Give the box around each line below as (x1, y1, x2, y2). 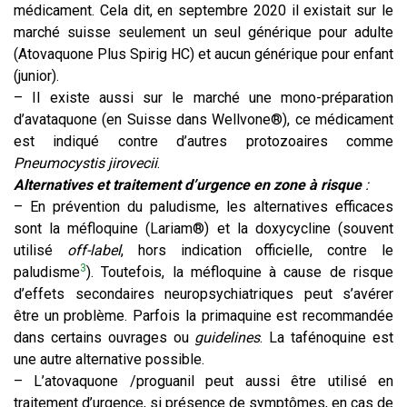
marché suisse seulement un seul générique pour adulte (14, 24, 393, 42)
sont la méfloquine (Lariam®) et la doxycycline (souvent (14, 220, 393, 238)
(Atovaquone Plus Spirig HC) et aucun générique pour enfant (14, 45, 393, 64)
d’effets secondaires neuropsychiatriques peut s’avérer (14, 285, 393, 303)
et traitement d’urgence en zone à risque (96, 176, 362, 194)
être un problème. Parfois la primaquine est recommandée (14, 307, 393, 325)
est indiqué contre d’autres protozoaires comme (14, 133, 393, 151)
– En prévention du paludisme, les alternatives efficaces (14, 198, 393, 216)
